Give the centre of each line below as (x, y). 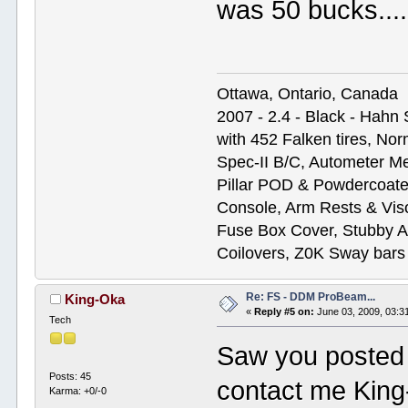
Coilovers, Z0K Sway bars (311, 254)
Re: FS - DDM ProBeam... (311, 297)
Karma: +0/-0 (78, 390)
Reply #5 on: (285, 312)
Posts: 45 (71, 376)
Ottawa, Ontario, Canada (308, 94)
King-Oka (94, 300)
